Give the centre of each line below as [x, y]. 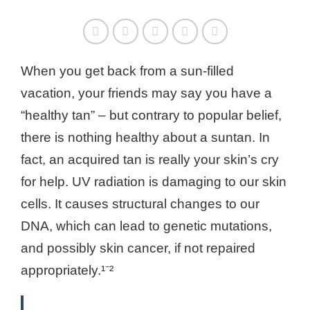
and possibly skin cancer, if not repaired [138, 248]
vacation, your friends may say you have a [146, 93]
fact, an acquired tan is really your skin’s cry [150, 160]
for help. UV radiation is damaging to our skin [154, 182]
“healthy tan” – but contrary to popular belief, [151, 116]
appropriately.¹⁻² [67, 271]
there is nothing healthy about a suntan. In [145, 138]
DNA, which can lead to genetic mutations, [146, 226]
